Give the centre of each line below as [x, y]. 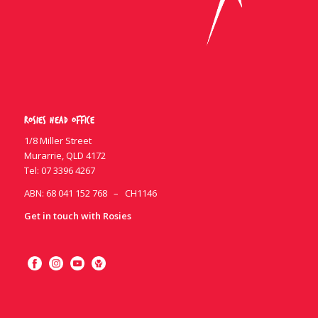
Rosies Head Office [59, 121]
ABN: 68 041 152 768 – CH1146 [90, 193]
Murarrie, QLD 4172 [65, 156]
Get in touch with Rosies [77, 216]
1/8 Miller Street [57, 141]
